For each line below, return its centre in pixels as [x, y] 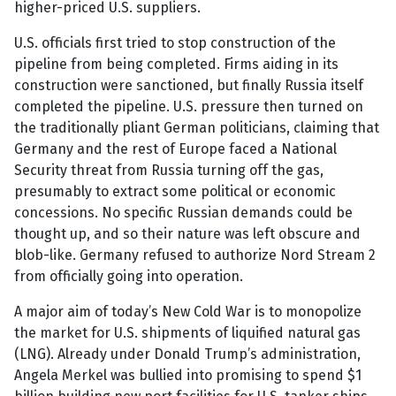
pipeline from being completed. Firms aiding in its [176, 65]
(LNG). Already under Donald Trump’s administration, [187, 354]
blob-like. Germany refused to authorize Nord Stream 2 [195, 255]
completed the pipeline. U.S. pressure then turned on [189, 107]
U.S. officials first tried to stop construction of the [175, 43]
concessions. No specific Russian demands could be [183, 213]
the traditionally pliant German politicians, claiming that [197, 128]
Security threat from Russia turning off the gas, [169, 171]
